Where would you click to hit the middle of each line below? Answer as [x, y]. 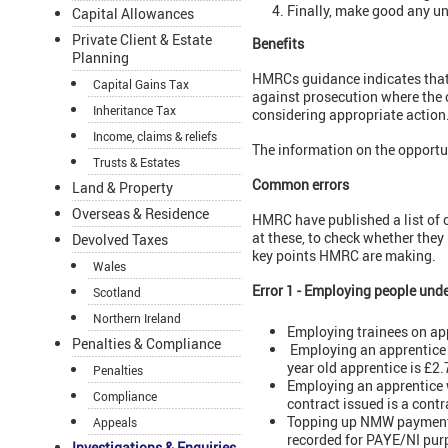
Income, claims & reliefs [155, 136]
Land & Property [122, 188]
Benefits [278, 44]
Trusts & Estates [136, 162]
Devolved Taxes [120, 240]
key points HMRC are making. [344, 256]
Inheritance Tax [134, 110]
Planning [100, 58]
